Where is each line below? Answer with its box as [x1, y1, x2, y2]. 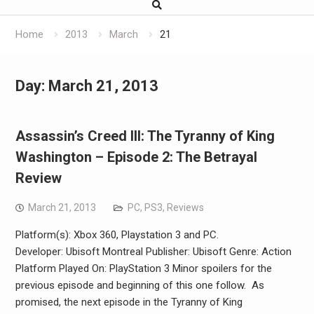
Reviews [166, 202, 204, 213]
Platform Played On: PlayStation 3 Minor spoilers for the [15, 262, 272, 275]
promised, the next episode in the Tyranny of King [15, 296, 243, 308]
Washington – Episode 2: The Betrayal [15, 149, 257, 165]
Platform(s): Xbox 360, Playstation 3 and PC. [15, 228, 219, 241]
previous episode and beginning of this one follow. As [15, 279, 264, 292]
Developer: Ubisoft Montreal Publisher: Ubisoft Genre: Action [15, 245, 292, 258]
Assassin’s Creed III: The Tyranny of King [15, 128, 275, 144]
